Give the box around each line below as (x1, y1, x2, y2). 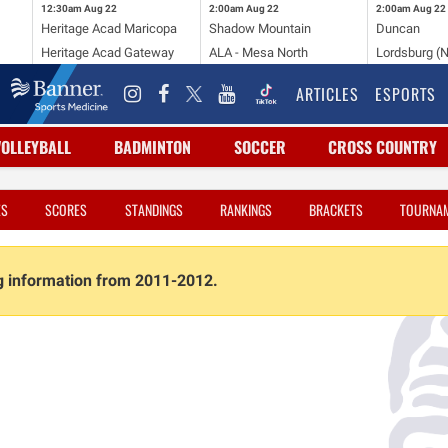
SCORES (45, 199, 88, 220)
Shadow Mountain (208, 20, 311, 36)
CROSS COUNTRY (328, 135, 438, 159)
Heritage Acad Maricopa (40, 20, 177, 36)
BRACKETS (309, 199, 364, 220)
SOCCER (233, 135, 286, 159)
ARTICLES (296, 82, 359, 106)
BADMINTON (113, 135, 191, 159)
